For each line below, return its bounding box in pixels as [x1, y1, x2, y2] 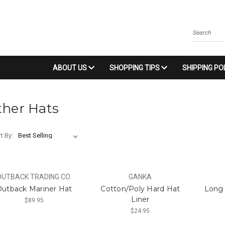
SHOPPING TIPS [109, 64, 162, 72]
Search [192, 33, 212, 40]
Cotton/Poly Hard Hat [100, 184, 180, 194]
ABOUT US [53, 64, 89, 72]
